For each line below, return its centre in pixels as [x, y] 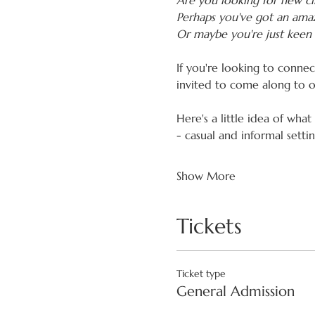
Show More [206, 176]
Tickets [209, 226]
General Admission [235, 291]
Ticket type [201, 274]
